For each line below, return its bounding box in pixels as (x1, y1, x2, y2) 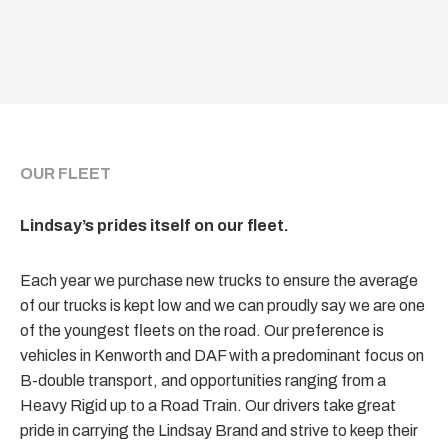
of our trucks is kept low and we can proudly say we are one (20, 297, 425, 315)
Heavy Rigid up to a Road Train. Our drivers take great (20, 397, 396, 415)
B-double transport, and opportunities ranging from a (20, 372, 386, 390)
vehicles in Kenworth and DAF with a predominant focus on (20, 347, 424, 365)
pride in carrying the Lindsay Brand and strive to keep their (20, 422, 418, 440)
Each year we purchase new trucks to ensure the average (20, 272, 418, 290)
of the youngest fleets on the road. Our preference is (20, 322, 384, 340)
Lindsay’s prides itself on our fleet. (20, 217, 289, 235)
